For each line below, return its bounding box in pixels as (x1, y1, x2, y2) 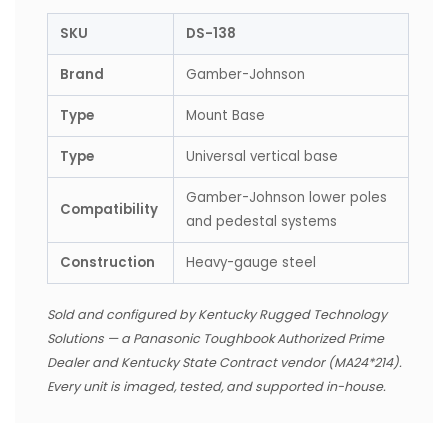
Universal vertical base (186, 146, 338, 166)
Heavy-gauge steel (186, 252, 316, 272)
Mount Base (186, 105, 265, 125)
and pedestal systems (186, 211, 337, 231)
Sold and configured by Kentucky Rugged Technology (47, 305, 387, 323)
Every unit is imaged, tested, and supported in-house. (47, 377, 386, 395)
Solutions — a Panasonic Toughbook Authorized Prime (47, 329, 384, 347)
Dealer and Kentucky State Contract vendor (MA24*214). (47, 353, 402, 371)
